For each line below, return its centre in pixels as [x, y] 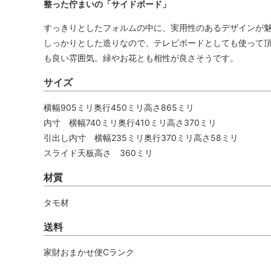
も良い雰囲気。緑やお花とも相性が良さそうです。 [141, 58]
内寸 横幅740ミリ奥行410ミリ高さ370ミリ [130, 123]
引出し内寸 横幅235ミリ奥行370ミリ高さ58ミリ [141, 138]
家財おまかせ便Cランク [89, 252]
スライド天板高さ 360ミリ [98, 153]
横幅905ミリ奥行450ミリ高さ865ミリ [119, 108]
